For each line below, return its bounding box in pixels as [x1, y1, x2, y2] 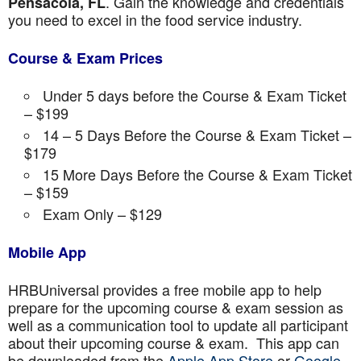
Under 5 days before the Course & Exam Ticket [43, 85, 346, 106]
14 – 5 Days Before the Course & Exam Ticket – [43, 124, 351, 145]
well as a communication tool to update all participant [8, 314, 348, 335]
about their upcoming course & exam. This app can [8, 332, 339, 353]
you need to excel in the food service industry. [8, 9, 302, 30]
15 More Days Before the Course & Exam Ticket [43, 164, 352, 185]
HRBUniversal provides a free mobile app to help [8, 279, 322, 300]
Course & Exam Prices [8, 48, 163, 68]
